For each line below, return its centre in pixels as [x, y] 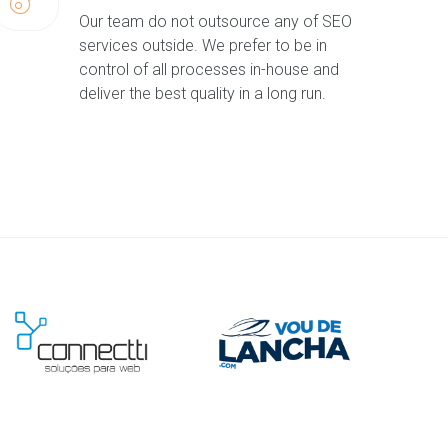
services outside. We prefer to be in [203, 45]
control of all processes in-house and [209, 69]
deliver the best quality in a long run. [202, 93]
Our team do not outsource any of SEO [215, 21]
